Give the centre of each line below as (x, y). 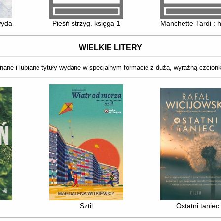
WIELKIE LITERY (110, 47)
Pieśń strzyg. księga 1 (87, 23)
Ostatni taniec (197, 205)
